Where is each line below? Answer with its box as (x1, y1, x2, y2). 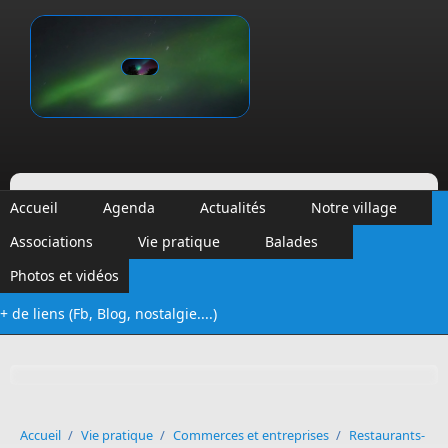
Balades (265, 232, 318, 251)
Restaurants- (349, 426, 425, 444)
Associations (10, 232, 93, 251)
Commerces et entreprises (173, 426, 329, 444)
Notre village (311, 198, 397, 217)
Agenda (103, 198, 155, 217)
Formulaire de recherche (20, 371, 247, 398)
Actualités (200, 198, 266, 217)
